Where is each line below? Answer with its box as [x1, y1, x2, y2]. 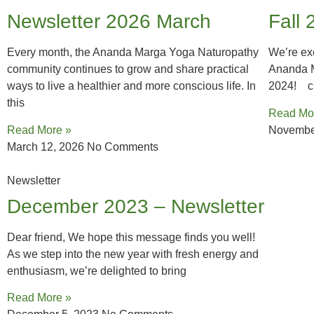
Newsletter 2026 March [7, 11, 211, 33]
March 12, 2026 [7, 140, 87, 153]
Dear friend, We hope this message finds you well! [7, 231, 255, 243]
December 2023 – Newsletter [7, 195, 264, 217]
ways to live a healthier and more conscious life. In [7, 80, 256, 93]
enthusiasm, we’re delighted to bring [7, 264, 186, 277]
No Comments [87, 140, 158, 153]
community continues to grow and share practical [7, 63, 249, 76]
